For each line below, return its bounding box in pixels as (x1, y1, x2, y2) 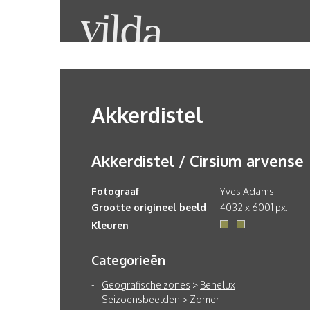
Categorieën (91, 253, 165, 268)
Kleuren (91, 219, 129, 231)
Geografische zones (102, 279, 190, 291)
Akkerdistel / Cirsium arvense (91, 151, 304, 170)
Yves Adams (220, 185, 274, 197)
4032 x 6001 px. (220, 201, 288, 213)
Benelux (200, 279, 235, 291)
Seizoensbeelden (102, 293, 180, 305)
